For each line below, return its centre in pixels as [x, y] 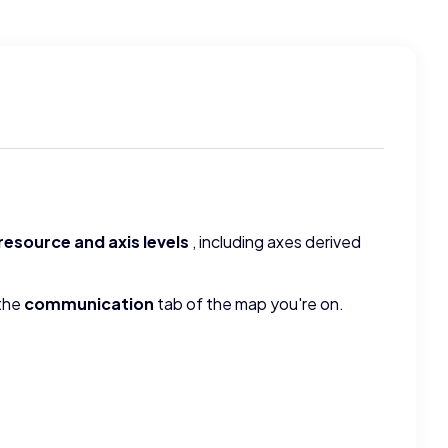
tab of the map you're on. [249, 303]
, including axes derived [276, 241]
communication [89, 303]
